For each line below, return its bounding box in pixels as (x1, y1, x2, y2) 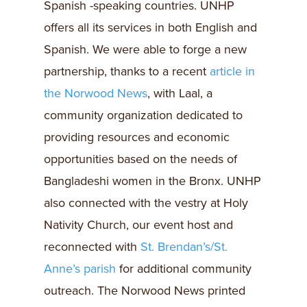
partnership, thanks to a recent (44, 64, 210, 79)
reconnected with (44, 239, 140, 254)
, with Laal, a (147, 86, 212, 101)
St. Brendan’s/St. (140, 239, 228, 254)
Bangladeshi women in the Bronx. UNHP (44, 173, 261, 188)
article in (210, 64, 255, 79)
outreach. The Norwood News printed (44, 283, 245, 298)
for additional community (119, 261, 251, 276)
